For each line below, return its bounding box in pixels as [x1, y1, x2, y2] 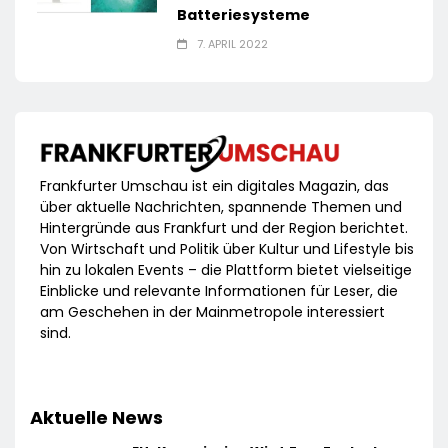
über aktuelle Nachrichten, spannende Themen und [40, 196, 402, 217]
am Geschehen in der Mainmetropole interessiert [40, 301, 385, 322]
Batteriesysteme [176, 5, 311, 26]
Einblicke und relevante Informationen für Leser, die [40, 280, 398, 301]
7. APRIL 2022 [196, 36, 268, 53]
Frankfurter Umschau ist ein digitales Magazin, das [40, 175, 389, 196]
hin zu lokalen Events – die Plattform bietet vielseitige [40, 259, 412, 280]
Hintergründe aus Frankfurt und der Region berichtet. [40, 217, 408, 238]
